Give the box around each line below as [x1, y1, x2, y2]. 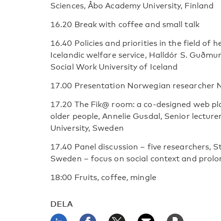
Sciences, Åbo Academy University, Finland [50, 1, 214, 10]
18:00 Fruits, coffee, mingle [50, 173, 156, 182]
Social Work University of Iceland [50, 62, 178, 72]
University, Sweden [50, 123, 124, 133]
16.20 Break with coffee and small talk [50, 20, 199, 29]
